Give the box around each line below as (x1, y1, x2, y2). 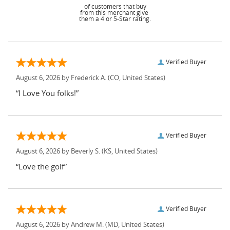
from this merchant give (80, 9, 150, 16)
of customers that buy (84, 3, 146, 10)
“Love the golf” (16, 163, 67, 171)
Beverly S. (71, 148, 100, 155)
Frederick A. (71, 74, 106, 82)
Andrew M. (71, 221, 104, 228)
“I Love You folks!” (16, 89, 79, 98)
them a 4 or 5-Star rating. (79, 15, 151, 22)
